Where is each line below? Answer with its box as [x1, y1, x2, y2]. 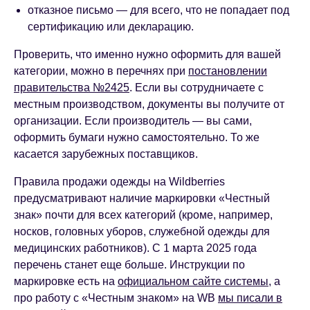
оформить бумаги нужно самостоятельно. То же [14, 131, 259, 144]
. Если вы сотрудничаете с [129, 82, 264, 94]
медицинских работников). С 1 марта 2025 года [14, 242, 257, 255]
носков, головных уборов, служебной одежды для [14, 226, 270, 238]
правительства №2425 [14, 82, 129, 94]
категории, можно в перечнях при [14, 65, 188, 77]
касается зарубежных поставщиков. [14, 148, 198, 161]
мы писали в [218, 292, 282, 304]
